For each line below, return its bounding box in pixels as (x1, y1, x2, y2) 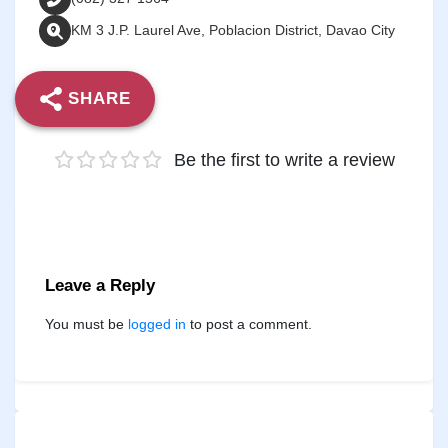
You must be (45, 315, 128, 332)
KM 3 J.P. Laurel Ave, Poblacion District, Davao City (71, 22, 395, 38)
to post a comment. (186, 315, 312, 332)
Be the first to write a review (173, 149, 395, 170)
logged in (128, 315, 186, 332)
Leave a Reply (45, 275, 155, 295)
